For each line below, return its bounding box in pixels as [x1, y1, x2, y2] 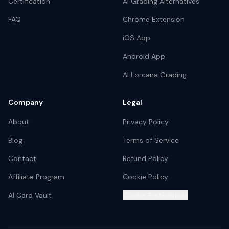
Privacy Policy [123, 117, 169, 126]
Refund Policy [123, 154, 168, 163]
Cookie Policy [123, 172, 168, 181]
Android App [123, 52, 165, 61]
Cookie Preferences [123, 191, 188, 200]
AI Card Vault [8, 191, 52, 200]
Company [8, 98, 43, 107]
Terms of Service [123, 135, 179, 145]
